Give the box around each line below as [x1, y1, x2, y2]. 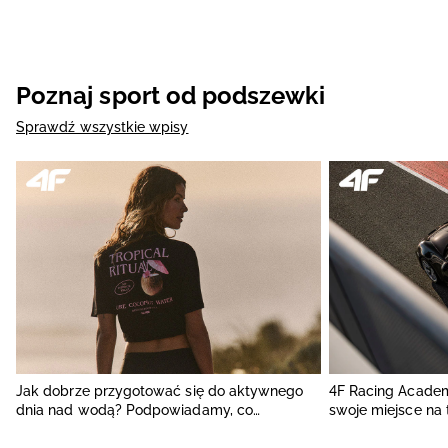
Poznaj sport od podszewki [16, 81, 325, 110]
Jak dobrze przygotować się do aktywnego [16, 383, 304, 400]
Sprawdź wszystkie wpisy [16, 119, 189, 135]
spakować [16, 421, 85, 438]
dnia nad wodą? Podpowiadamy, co [16, 402, 253, 419]
